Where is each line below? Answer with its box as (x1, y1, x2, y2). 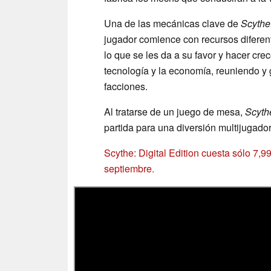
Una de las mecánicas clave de (104, 16, 241, 31)
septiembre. (104, 162, 154, 176)
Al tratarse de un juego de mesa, (104, 105, 245, 119)
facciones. (104, 79, 148, 94)
